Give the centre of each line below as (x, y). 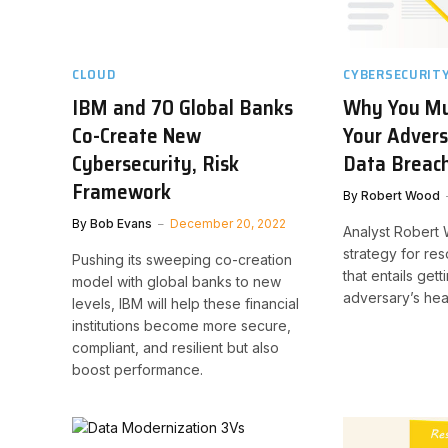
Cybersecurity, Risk (155, 163)
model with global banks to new (176, 281)
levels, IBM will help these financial (185, 303)
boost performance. (137, 369)
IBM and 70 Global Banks (182, 107)
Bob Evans (121, 223)
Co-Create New (136, 135)
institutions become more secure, (181, 325)
